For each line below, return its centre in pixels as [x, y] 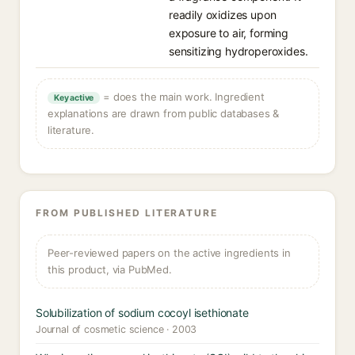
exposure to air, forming [229, 33]
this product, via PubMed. [110, 269]
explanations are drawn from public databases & [164, 113]
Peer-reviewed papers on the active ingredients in [169, 253]
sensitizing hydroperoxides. [239, 51]
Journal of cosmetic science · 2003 [116, 329]
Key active [74, 98]
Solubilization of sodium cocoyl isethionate [142, 313]
